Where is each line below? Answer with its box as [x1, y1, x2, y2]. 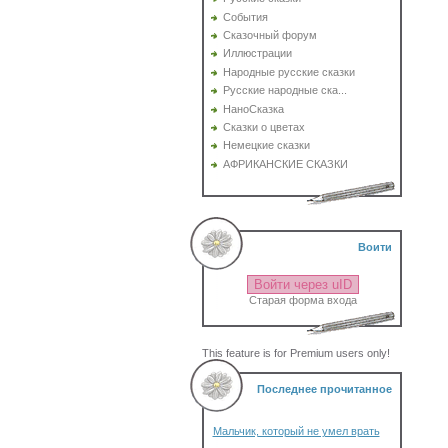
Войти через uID [254, 277, 352, 292]
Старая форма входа [249, 294, 357, 306]
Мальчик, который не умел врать [212, 425, 380, 437]
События [222, 10, 268, 23]
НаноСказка [222, 102, 284, 115]
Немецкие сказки [222, 139, 310, 152]
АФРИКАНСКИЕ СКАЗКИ [222, 157, 348, 170]
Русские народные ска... [222, 84, 347, 97]
